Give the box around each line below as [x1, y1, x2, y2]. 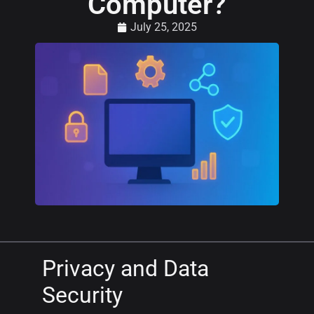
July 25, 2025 [130, 20, 197, 34]
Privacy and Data [42, 254, 209, 282]
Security [42, 281, 123, 308]
